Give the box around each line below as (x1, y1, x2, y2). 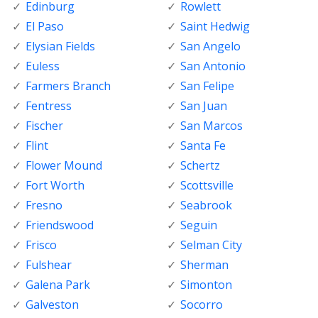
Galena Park (26, 277, 90, 293)
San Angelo (180, 38, 241, 55)
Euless (26, 58, 60, 75)
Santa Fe (180, 138, 226, 154)
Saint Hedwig (180, 18, 250, 35)
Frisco (26, 237, 57, 253)
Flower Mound (26, 158, 102, 174)
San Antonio (180, 58, 246, 75)
